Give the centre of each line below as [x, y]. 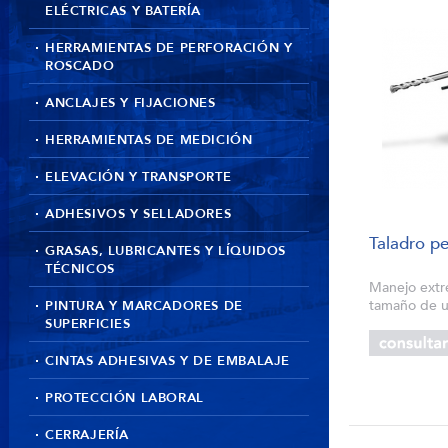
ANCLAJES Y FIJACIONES [130, 103]
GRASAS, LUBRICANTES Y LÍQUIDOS [166, 251]
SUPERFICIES [88, 324]
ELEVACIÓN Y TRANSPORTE [138, 177]
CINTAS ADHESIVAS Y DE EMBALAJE [167, 361]
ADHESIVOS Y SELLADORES [138, 214]
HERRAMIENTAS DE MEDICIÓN [149, 140]
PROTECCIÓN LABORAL [124, 398]
